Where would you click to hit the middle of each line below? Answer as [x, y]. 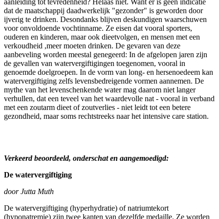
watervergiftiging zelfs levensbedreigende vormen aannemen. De [104, 81]
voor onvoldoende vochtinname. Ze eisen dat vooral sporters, [98, 28]
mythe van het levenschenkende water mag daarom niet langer [100, 89]
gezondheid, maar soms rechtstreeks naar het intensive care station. [106, 116]
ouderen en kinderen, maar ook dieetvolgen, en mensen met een [102, 37]
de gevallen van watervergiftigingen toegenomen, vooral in [95, 63]
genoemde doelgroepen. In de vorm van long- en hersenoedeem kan [109, 72]
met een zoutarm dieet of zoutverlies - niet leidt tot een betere [97, 107]
